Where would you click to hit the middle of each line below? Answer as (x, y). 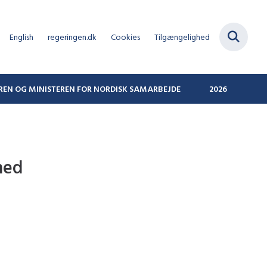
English (21, 37)
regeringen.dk (72, 37)
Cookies (125, 37)
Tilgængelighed (182, 37)
